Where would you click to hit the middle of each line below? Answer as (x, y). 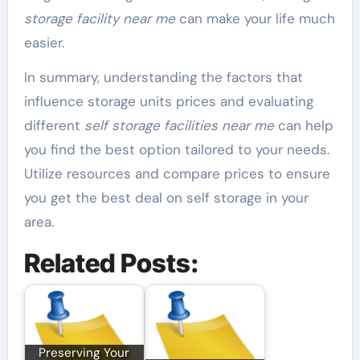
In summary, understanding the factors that (163, 77)
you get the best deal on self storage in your (166, 197)
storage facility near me (99, 18)
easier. (44, 42)
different (54, 125)
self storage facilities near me (179, 125)
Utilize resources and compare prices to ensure (177, 173)
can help (303, 125)
